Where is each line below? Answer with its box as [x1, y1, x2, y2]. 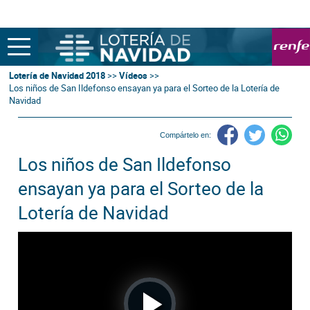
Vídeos [119, 69, 148, 82]
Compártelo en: [159, 131, 211, 139]
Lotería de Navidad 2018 [9, 69, 106, 82]
